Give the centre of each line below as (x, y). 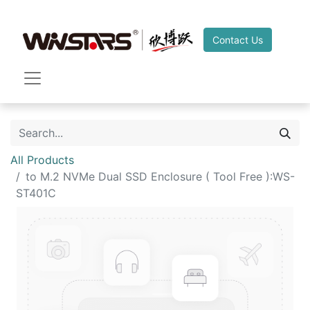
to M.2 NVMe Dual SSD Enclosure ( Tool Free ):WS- (160, 176)
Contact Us (238, 39)
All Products (42, 160)
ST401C (36, 193)
